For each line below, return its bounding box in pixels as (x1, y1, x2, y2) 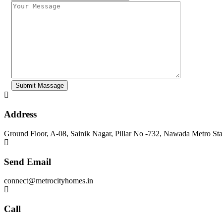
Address (4, 109, 37, 120)
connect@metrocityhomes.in (4, 176, 93, 185)
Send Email (4, 156, 51, 167)
